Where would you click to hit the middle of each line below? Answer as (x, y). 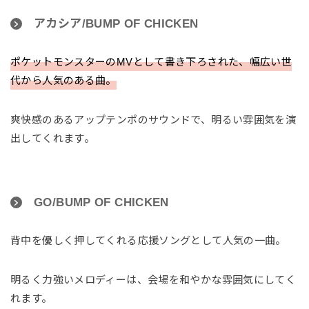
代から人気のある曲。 (63, 81)
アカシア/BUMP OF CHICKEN (116, 24)
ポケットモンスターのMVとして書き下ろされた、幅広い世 (151, 62)
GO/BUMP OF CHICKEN (101, 203)
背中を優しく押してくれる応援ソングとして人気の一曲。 (148, 241)
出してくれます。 (52, 139)
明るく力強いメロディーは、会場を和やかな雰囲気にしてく (153, 280)
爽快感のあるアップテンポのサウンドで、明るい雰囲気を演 (153, 120)
